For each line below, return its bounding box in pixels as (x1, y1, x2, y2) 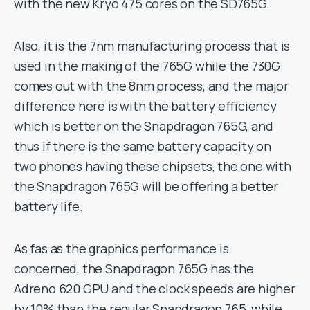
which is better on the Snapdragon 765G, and (14, 118, 273, 135)
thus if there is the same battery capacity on (14, 138, 271, 155)
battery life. (14, 198, 83, 215)
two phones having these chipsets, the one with (14, 158, 291, 175)
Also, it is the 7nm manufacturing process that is (14, 37, 291, 55)
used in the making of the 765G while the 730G (14, 57, 280, 75)
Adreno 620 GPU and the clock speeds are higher (14, 280, 295, 298)
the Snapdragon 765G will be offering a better (14, 178, 278, 195)
